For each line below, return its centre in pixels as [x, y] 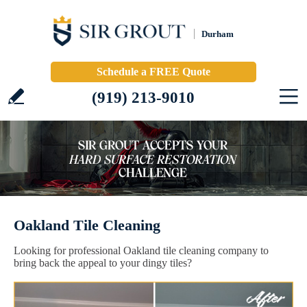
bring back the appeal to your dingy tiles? [103, 263]
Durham [218, 34]
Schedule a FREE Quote [153, 72]
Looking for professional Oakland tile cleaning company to [141, 250]
